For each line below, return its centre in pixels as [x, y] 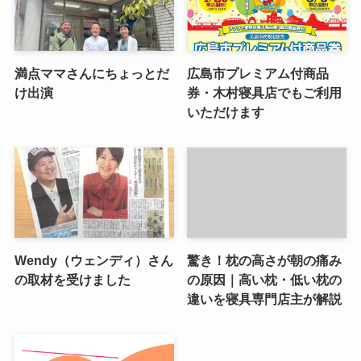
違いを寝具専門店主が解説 [265, 299]
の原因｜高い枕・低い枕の [265, 279]
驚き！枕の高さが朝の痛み [265, 260]
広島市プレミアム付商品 [258, 74]
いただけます [226, 112]
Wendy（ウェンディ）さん [93, 260]
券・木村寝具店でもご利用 [265, 93]
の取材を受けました [72, 279]
